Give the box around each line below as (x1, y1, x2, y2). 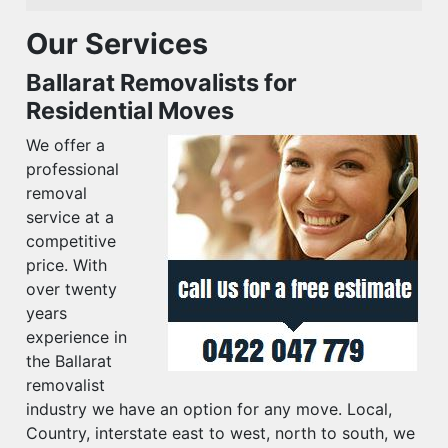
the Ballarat (26, 351, 112, 371)
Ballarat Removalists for (26, 68, 297, 97)
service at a (26, 207, 114, 227)
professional (26, 159, 119, 179)
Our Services (26, 26, 208, 61)
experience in (26, 327, 127, 347)
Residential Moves (26, 96, 234, 125)
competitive (26, 231, 116, 251)
